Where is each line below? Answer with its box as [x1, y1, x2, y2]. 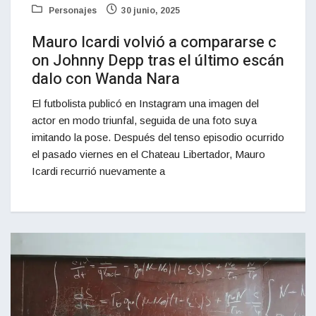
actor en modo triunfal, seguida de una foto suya [32, 114, 257, 126]
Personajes [47, 5, 97, 16]
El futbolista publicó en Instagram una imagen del [32, 97, 259, 109]
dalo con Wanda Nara [32, 67, 180, 90]
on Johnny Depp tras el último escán [32, 49, 284, 72]
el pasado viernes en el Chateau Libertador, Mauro [32, 147, 265, 160]
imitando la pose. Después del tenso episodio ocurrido [32, 130, 284, 143]
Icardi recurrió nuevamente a [32, 164, 165, 177]
